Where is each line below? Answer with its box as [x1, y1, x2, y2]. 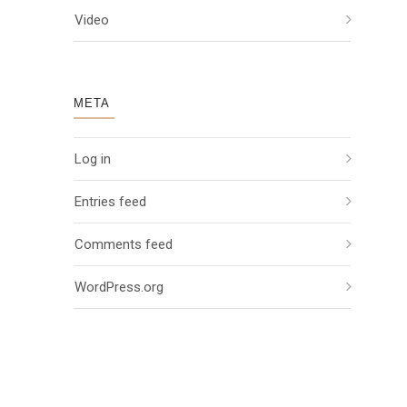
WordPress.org [74, 279, 164, 295]
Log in [74, 151, 111, 167]
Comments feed [74, 236, 173, 253]
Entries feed [74, 194, 146, 210]
